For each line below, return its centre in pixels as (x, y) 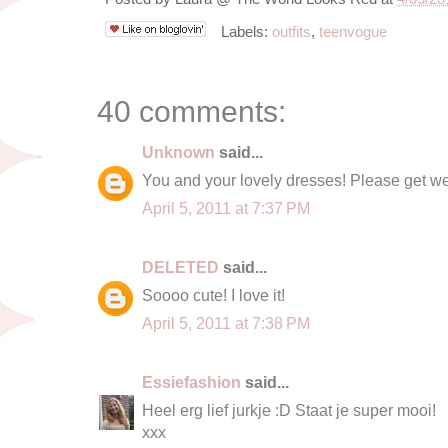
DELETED (180, 266)
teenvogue (352, 31)
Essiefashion (191, 381)
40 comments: (191, 111)
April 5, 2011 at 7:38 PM (226, 322)
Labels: (244, 31)
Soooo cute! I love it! (213, 294)
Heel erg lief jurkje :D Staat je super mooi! (289, 409)
